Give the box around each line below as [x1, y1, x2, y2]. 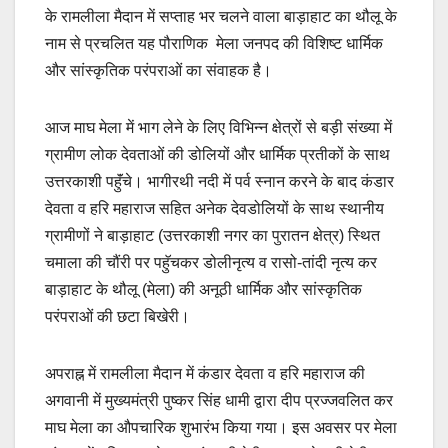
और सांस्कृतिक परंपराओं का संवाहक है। [45, 62, 272, 80]
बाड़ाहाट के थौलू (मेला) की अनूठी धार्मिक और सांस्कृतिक [45, 281, 362, 299]
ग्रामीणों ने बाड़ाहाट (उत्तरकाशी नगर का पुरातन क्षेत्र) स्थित [45, 227, 380, 245]
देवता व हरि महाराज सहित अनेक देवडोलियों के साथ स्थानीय [45, 200, 384, 218]
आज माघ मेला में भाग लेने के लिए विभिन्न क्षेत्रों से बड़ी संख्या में [45, 119, 392, 137]
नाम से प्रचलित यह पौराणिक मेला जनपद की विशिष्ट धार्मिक [45, 35, 383, 53]
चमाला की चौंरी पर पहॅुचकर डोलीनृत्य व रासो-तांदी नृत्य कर [45, 254, 377, 272]
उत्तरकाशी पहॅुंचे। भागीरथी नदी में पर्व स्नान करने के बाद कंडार [45, 173, 394, 191]
